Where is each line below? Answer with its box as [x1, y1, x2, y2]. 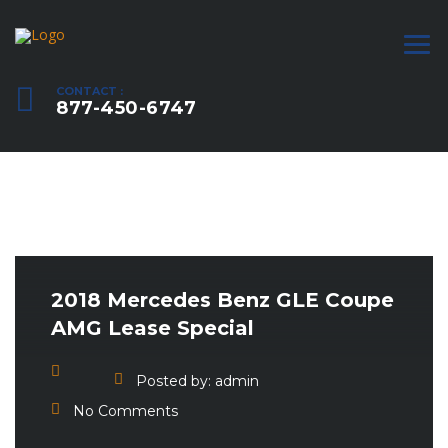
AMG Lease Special [51, 316, 254, 340]
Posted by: [136, 372, 211, 390]
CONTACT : [56, 84, 123, 98]
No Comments [73, 402, 178, 420]
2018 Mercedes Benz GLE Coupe [51, 288, 394, 312]
